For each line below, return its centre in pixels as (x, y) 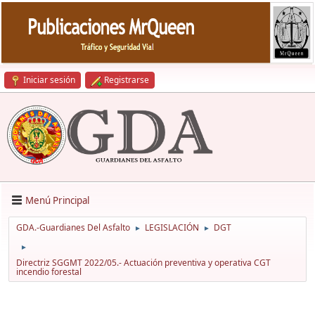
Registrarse (127, 80)
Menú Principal (57, 200)
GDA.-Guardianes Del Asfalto (73, 228)
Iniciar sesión (49, 80)
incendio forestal (49, 272)
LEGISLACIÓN (172, 228)
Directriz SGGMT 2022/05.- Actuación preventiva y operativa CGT (143, 263)
